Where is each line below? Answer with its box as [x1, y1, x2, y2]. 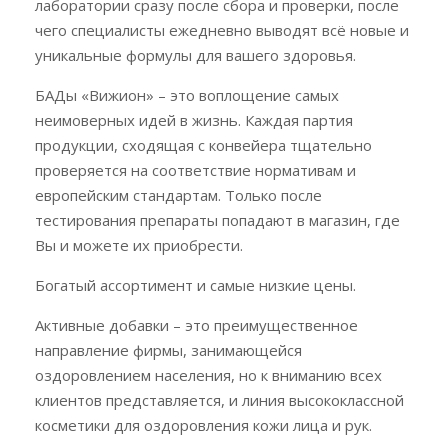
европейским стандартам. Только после [35, 185, 322, 205]
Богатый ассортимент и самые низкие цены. [35, 275, 356, 295]
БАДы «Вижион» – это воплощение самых [35, 85, 339, 105]
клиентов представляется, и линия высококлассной [35, 390, 404, 410]
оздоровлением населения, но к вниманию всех [35, 365, 382, 385]
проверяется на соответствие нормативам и [35, 160, 356, 180]
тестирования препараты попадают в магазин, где [35, 210, 400, 230]
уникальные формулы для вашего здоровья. [35, 45, 360, 65]
